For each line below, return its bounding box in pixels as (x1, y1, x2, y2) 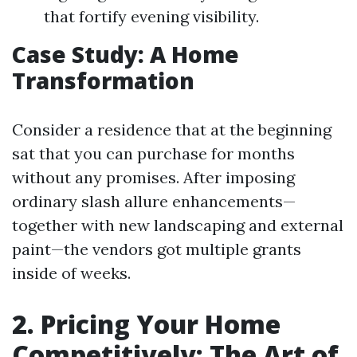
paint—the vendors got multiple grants (12, 239, 301, 259)
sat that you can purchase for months (12, 143, 295, 163)
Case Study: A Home (12, 39, 239, 69)
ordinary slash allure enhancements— (12, 191, 296, 211)
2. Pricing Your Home (12, 307, 280, 341)
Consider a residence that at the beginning (12, 120, 331, 139)
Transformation (12, 65, 194, 96)
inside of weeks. (12, 263, 131, 283)
